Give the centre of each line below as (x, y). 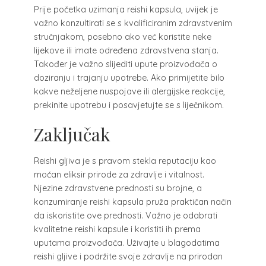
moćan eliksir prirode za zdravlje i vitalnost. (119, 174)
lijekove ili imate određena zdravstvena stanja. (126, 50)
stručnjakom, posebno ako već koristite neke (122, 37)
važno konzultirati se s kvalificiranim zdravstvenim (133, 23)
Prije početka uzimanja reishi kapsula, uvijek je (126, 9)
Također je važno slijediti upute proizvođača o (125, 64)
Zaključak (72, 134)
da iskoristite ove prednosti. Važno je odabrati (125, 215)
